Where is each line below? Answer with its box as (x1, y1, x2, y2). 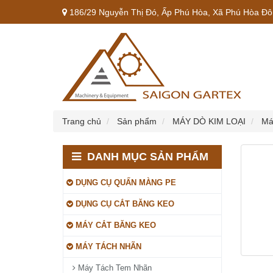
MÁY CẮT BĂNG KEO (73, 221, 156, 230)
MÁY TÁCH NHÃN (73, 242, 141, 251)
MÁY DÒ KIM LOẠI (172, 116, 246, 126)
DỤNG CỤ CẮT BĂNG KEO (73, 199, 174, 208)
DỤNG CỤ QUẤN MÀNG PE (73, 178, 176, 187)
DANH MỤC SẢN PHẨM (87, 151, 208, 163)
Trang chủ (62, 116, 101, 126)
